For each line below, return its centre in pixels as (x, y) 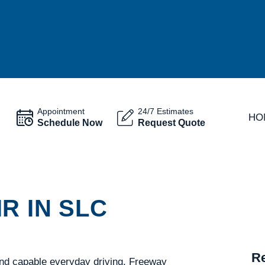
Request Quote (171, 122)
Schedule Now (70, 122)
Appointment (61, 111)
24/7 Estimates (165, 111)
